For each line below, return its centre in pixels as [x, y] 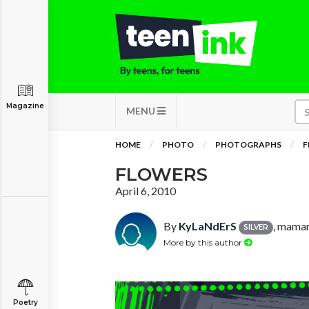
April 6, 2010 [146, 191]
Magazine [25, 106]
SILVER [256, 227]
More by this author [204, 242]
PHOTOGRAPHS [248, 144]
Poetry [25, 302]
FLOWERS [161, 175]
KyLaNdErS [208, 226]
